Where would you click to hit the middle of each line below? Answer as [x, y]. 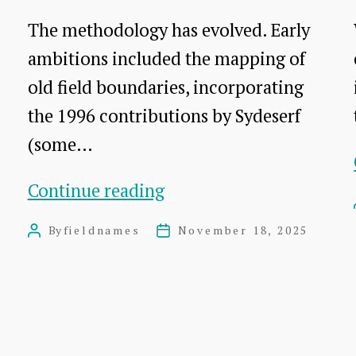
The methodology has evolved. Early [168, 29]
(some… [60, 144]
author [43, 247]
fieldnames [102, 230]
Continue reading [96, 191]
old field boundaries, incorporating [165, 87]
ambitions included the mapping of [166, 58]
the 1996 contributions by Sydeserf [164, 115]
